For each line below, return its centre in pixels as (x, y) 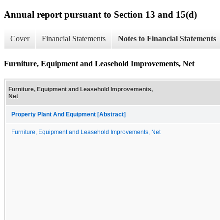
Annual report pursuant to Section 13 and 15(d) (100, 14)
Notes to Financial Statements (167, 39)
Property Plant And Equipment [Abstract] (69, 114)
